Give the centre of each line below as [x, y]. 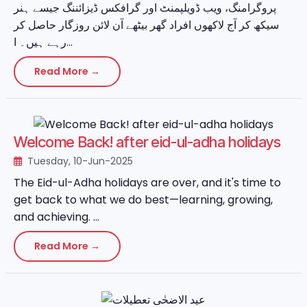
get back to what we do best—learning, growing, [143, 200]
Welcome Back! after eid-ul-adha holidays [147, 142]
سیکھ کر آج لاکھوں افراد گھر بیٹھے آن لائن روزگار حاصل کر [146, 25]
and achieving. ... [57, 217]
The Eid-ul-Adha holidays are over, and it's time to [147, 183]
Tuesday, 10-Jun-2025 [79, 161]
